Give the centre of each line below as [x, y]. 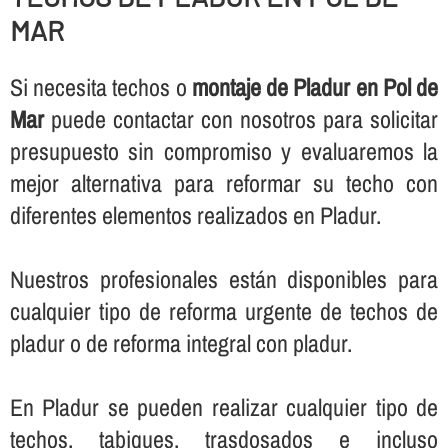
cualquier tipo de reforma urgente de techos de [224, 310]
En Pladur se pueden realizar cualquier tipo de [224, 406]
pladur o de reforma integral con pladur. [180, 342]
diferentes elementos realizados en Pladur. [195, 214]
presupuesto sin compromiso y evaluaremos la [224, 150]
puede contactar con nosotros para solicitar [241, 118]
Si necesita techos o [100, 86]
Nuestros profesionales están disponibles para [224, 278]
